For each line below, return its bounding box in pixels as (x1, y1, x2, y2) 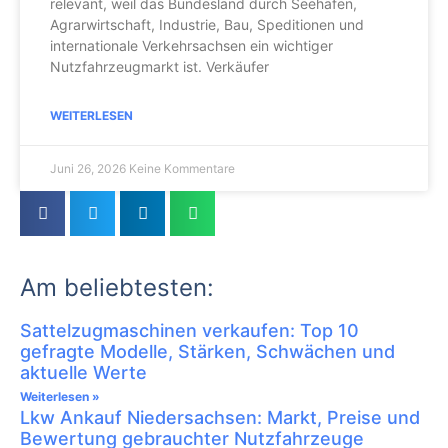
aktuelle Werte (20, 362, 147, 383)
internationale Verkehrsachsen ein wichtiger (50, 37, 333, 54)
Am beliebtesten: (20, 273, 214, 302)
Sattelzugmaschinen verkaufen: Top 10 (20, 320, 359, 341)
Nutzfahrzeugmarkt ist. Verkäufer (50, 58, 269, 75)
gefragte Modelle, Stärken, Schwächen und (20, 341, 395, 362)
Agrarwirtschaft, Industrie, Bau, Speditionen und (50, 16, 364, 33)
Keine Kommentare (129, 161, 235, 176)
